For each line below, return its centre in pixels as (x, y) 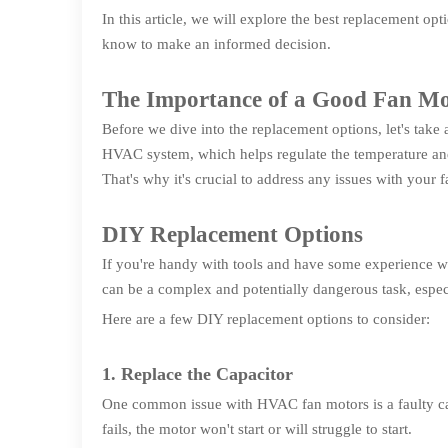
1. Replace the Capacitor (197, 374)
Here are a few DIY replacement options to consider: (266, 319)
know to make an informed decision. (216, 44)
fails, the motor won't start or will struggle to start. (257, 429)
